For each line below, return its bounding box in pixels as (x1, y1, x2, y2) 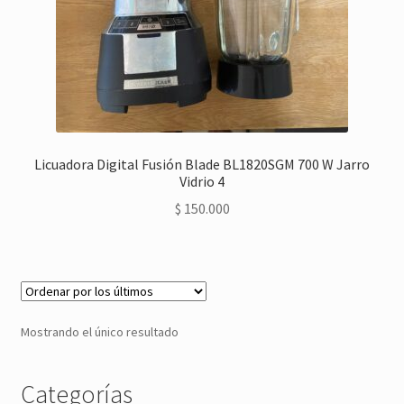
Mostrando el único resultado (20, 323, 179, 340)
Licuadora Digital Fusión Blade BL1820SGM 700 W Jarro (34, 154, 370, 173)
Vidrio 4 (179, 171, 225, 190)
